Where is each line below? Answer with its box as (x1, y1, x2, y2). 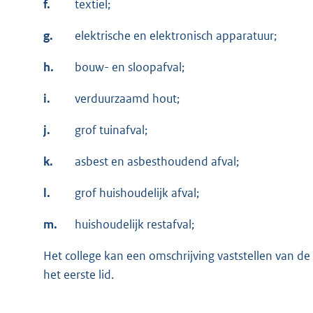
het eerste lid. (43, 266, 114, 282)
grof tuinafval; (75, 122, 147, 138)
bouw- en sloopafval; (75, 59, 184, 75)
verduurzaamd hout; (75, 90, 180, 106)
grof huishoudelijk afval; (75, 184, 199, 201)
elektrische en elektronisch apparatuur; (75, 27, 277, 43)
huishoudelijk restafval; (75, 216, 194, 232)
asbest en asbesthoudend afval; (75, 153, 239, 169)
